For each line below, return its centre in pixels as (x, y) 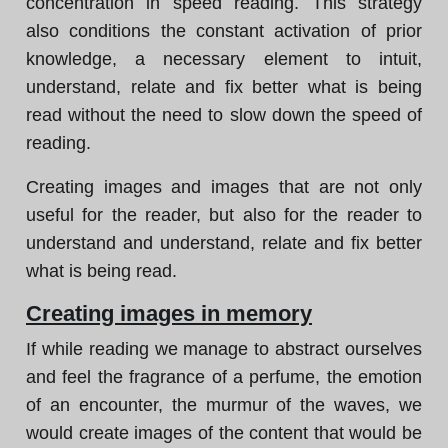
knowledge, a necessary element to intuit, (224, 59)
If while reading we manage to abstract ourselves (224, 349)
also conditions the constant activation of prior (224, 31)
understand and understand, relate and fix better (224, 243)
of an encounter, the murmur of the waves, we (224, 405)
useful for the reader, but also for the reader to (224, 215)
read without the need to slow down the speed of (224, 115)
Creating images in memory (169, 313)
